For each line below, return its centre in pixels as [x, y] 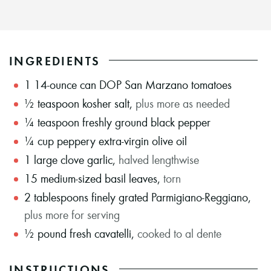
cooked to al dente [179, 233]
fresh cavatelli [100, 233]
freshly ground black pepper [146, 122]
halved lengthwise [159, 159]
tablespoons [61, 197]
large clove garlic [73, 159]
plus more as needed [183, 103]
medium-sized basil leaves [99, 178]
